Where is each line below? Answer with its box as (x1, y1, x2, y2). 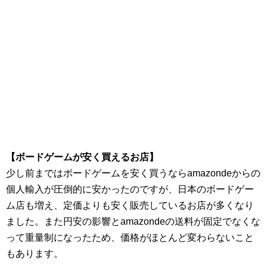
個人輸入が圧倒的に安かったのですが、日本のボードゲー (6, 184, 254, 194)
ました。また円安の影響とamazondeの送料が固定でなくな (6, 216, 260, 226)
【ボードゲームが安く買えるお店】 (6, 152, 159, 162)
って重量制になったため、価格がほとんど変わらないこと (6, 232, 254, 243)
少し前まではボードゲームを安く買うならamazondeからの (6, 168, 260, 178)
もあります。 (6, 249, 63, 259)
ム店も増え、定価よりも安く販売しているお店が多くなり (6, 200, 254, 210)
